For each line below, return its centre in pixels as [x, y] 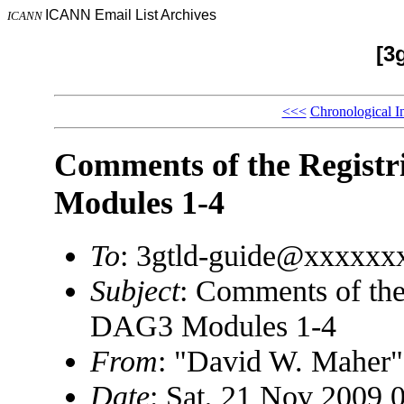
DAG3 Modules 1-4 [213, 326]
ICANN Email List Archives [131, 15]
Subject [134, 291]
